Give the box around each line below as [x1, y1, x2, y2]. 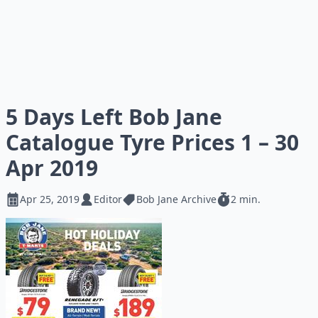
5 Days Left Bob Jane [6, 102, 222, 131]
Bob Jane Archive [136, 192, 216, 206]
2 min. [231, 192, 261, 206]
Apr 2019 [6, 153, 98, 182]
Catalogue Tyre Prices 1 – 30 [6, 128, 299, 157]
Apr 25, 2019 [20, 192, 79, 206]
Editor [94, 192, 122, 206]
